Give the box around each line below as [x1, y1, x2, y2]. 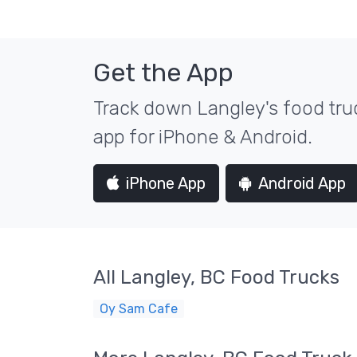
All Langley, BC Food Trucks [93, 266, 339, 288]
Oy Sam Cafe [100, 301, 178, 316]
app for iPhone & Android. [93, 126, 312, 148]
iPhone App [126, 174, 206, 193]
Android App [258, 174, 346, 193]
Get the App [93, 57, 233, 88]
